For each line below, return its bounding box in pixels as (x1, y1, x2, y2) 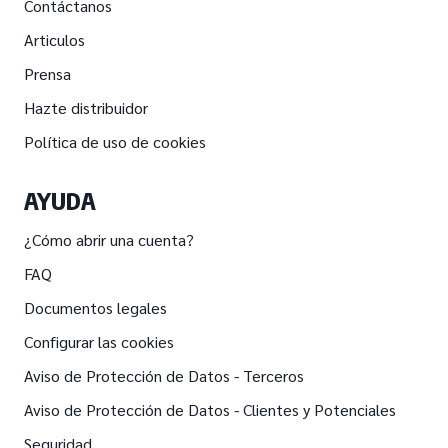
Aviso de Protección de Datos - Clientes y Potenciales (24, 398, 396, 420)
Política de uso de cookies (24, 130, 206, 152)
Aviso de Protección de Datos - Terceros (24, 364, 304, 386)
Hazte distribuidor (24, 96, 148, 118)
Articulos (24, 28, 85, 50)
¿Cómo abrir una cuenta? (24, 228, 194, 250)
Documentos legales (24, 296, 167, 318)
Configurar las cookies (24, 330, 174, 352)
